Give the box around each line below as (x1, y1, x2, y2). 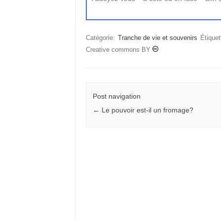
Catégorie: (85, 34, 117, 41)
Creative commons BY (85, 45, 152, 53)
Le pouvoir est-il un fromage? (99, 106, 193, 114)
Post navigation (92, 92, 141, 100)
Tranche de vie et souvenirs (117, 34, 197, 41)
